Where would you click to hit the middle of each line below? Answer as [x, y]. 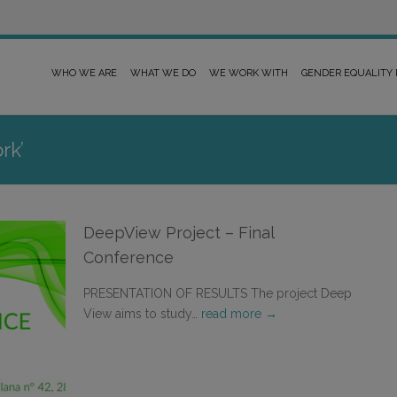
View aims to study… [142, 314]
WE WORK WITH [249, 73]
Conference [128, 257]
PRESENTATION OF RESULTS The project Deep [218, 293]
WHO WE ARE [84, 73]
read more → [239, 314]
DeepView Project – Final [179, 233]
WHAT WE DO [163, 73]
